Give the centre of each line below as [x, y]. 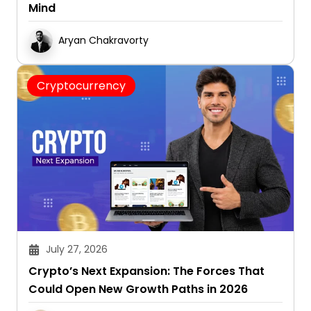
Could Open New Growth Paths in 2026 [138, 289]
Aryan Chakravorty [103, 40]
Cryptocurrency [81, 85]
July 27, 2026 [77, 249]
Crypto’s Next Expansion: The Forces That [146, 271]
